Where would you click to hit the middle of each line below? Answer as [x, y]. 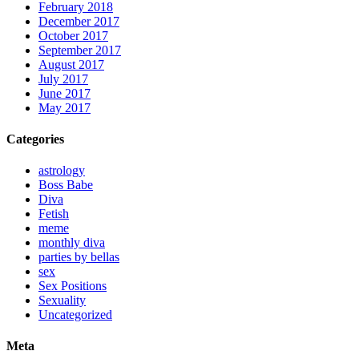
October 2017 [73, 35]
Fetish [54, 214]
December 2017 [79, 21]
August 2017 [71, 64]
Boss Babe [66, 185]
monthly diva [72, 243]
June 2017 [65, 93]
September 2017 [80, 50]
